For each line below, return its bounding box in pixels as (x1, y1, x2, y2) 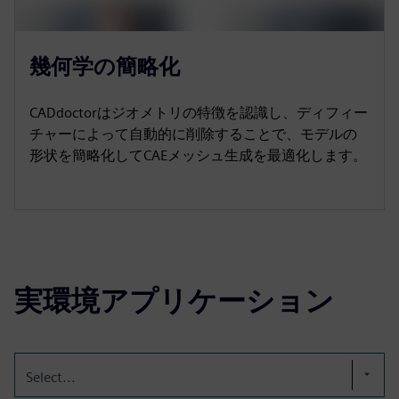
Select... (26, 368, 76, 386)
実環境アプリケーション (14, 282, 334, 318)
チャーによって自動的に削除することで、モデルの (29, 125, 357, 142)
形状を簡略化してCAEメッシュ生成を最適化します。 (29, 146, 367, 164)
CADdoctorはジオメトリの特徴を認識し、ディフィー (29, 103, 368, 121)
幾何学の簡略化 (29, 53, 180, 79)
